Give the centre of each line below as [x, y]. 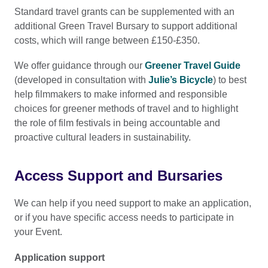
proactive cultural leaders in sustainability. [103, 138]
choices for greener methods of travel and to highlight [126, 109]
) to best [230, 80]
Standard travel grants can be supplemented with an [124, 11]
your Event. [38, 232]
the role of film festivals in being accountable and [117, 123]
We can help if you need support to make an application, [133, 203]
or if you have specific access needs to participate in [124, 218]
